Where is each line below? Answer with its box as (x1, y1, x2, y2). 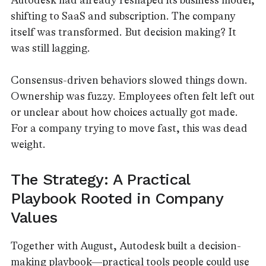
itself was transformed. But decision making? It (11, 26, 236, 38)
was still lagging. (11, 42, 90, 54)
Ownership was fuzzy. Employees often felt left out (11, 90, 255, 102)
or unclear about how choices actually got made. (11, 106, 238, 118)
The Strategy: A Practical (11, 170, 190, 188)
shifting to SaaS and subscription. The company (11, 10, 236, 22)
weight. (11, 138, 46, 150)
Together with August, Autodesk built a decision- (11, 239, 241, 252)
